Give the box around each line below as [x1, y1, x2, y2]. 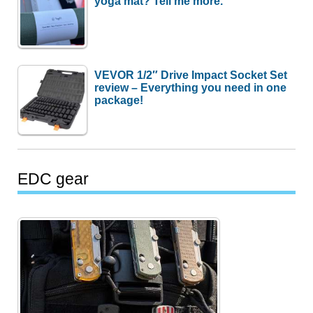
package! [94, 94, 144, 107]
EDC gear [17, 169, 89, 188]
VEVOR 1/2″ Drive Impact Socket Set [94, 68, 288, 82]
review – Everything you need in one [94, 81, 287, 94]
